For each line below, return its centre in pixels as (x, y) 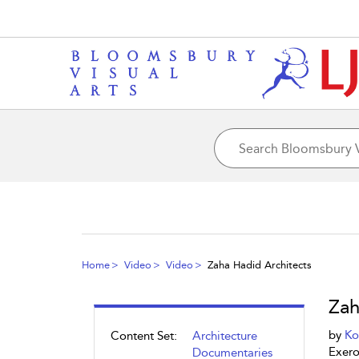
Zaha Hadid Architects (260, 265)
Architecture (225, 336)
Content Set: (144, 336)
